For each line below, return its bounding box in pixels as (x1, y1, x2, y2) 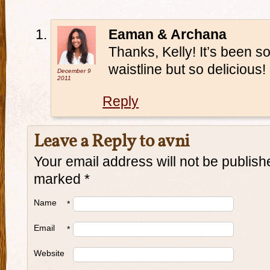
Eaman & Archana (108, 27, 227, 42)
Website (34, 248, 64, 258)
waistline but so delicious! (108, 61, 266, 77)
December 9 (57, 67, 92, 74)
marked (34, 171, 84, 187)
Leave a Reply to (34, 130, 157, 154)
